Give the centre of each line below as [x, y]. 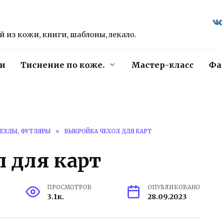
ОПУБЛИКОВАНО [174, 188]
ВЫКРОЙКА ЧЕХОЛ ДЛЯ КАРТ [108, 131]
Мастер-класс [163, 65]
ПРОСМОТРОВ [70, 188]
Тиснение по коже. [62, 65]
